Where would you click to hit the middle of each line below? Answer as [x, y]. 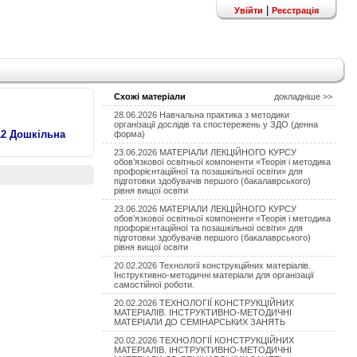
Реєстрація [295, 10]
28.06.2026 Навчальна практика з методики [202, 115]
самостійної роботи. [154, 284]
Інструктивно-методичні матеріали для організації [214, 275]
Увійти [249, 10]
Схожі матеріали [150, 96]
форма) [129, 134]
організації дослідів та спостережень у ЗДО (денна [216, 124]
